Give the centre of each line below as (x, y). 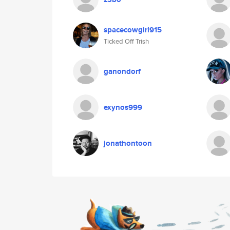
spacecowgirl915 (133, 30)
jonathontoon (128, 143)
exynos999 (123, 107)
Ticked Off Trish (126, 41)
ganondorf (122, 71)
